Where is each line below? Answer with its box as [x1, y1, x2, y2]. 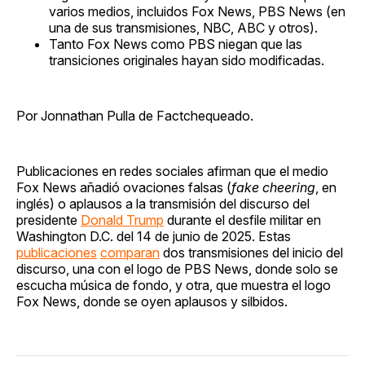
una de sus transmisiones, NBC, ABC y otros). [49, 19, 321, 36]
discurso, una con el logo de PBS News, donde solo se [16, 260, 338, 277]
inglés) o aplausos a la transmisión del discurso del [16, 195, 310, 212]
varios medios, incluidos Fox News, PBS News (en [49, 2, 345, 20]
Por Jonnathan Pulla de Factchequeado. [16, 107, 253, 124]
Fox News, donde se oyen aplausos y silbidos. [16, 292, 291, 310]
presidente [16, 211, 81, 228]
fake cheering [231, 178, 315, 196]
